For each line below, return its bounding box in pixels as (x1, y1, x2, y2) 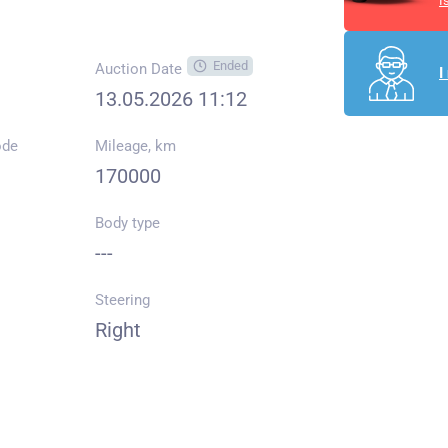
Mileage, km (94, 137, 176, 155)
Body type (94, 214, 160, 232)
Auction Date (94, 60, 182, 78)
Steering (94, 291, 150, 309)
